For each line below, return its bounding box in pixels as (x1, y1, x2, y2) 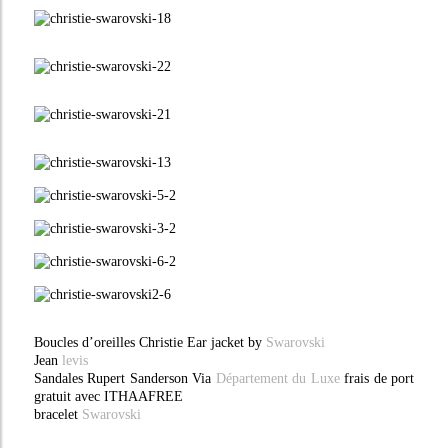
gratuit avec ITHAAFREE (33, 389, 183, 404)
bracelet (33, 407, 82, 422)
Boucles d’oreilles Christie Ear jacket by (33, 335, 266, 350)
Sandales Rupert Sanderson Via (33, 371, 216, 386)
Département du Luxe (215, 371, 340, 386)
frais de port (339, 371, 415, 386)
